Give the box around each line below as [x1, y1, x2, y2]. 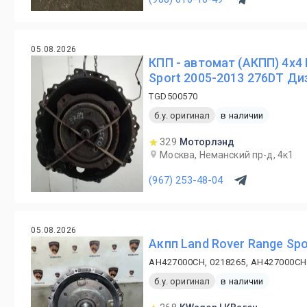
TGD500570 [149, 91, 198, 101]
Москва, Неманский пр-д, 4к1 [160, 149, 294, 160]
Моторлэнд [179, 136, 235, 147]
